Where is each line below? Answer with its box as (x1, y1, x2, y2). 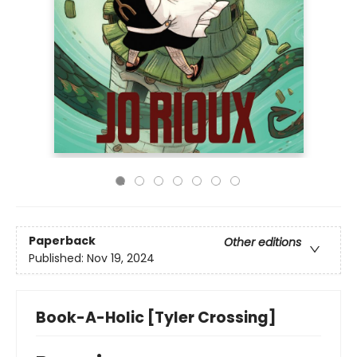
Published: (29, 250, 87, 267)
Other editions (224, 234, 301, 251)
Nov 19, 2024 (87, 250, 155, 267)
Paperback (29, 233, 96, 249)
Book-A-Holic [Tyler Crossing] (36, 307, 277, 328)
